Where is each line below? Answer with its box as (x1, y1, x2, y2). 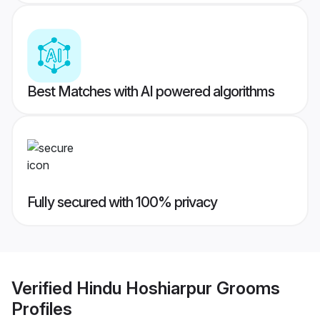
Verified (11, 277, 76, 299)
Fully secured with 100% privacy (27, 194, 217, 211)
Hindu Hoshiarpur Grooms (76, 277, 280, 299)
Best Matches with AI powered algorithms (27, 83, 274, 101)
